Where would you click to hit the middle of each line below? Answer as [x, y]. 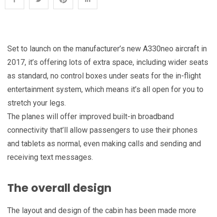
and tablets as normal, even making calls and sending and [104, 143]
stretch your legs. [37, 103]
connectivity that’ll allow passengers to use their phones [102, 130]
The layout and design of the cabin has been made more [102, 210]
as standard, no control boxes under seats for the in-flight [104, 76]
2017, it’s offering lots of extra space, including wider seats [108, 62]
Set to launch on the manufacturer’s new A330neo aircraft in [107, 48]
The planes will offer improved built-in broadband [91, 116]
